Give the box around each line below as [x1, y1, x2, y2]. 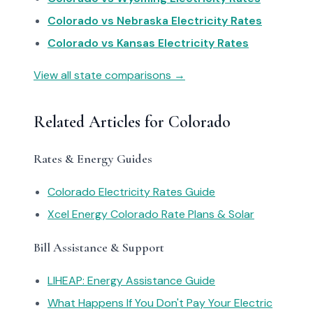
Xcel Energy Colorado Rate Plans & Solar [48, 207, 254, 221]
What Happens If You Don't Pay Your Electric [48, 296, 272, 310]
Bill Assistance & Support [34, 240, 164, 255]
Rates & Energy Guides [34, 151, 152, 166]
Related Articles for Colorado [34, 112, 231, 132]
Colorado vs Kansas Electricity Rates [48, 36, 249, 50]
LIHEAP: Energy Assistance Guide [48, 273, 215, 288]
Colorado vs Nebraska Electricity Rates [48, 13, 262, 28]
